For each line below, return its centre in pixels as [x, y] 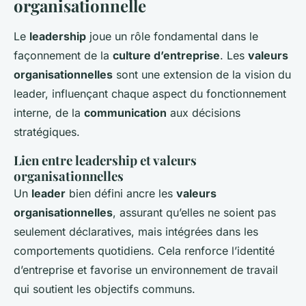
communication [125, 113]
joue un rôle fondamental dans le [172, 37]
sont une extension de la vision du [202, 75]
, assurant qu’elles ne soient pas [194, 213]
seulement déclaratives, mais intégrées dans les [136, 232]
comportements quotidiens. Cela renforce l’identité [144, 251]
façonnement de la [63, 56]
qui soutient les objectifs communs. [105, 289]
